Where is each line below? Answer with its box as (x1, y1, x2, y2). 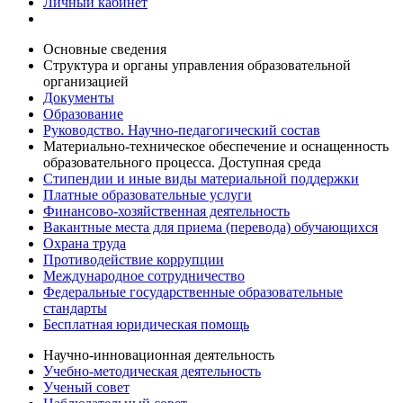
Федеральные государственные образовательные (43, 284, 343, 300)
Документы (43, 90, 114, 105)
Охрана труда (43, 236, 126, 251)
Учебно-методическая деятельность (43, 363, 261, 379)
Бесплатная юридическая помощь (43, 317, 249, 332)
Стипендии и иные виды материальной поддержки (43, 171, 359, 186)
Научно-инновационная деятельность (43, 347, 274, 363)
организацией (43, 74, 129, 89)
